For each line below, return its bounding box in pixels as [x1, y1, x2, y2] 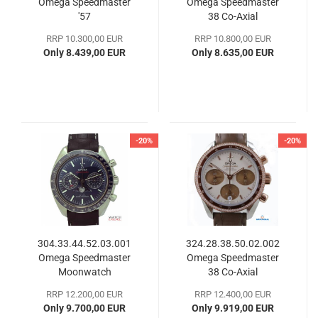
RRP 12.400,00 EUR [194, 288, 271, 300]
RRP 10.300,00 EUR [46, 33, 123, 44]
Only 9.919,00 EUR [192, 302, 274, 314]
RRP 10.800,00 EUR [194, 33, 271, 44]
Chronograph [55, 280, 114, 292]
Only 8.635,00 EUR [192, 46, 274, 58]
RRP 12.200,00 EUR [46, 288, 123, 300]
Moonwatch [57, 265, 111, 278]
